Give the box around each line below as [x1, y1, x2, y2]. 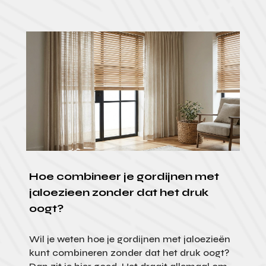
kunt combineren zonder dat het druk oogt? [28, 247, 229, 259]
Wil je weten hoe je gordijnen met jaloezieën [28, 233, 230, 245]
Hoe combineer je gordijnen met [28, 170, 219, 183]
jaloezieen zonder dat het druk [28, 186, 208, 199]
